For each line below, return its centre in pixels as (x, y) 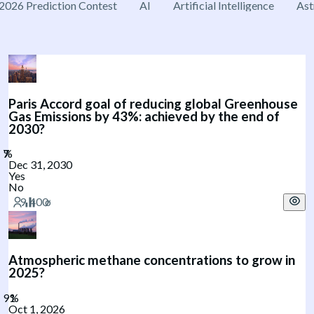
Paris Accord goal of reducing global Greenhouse (153, 103)
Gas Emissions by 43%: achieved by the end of (144, 116)
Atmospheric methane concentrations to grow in (152, 260)
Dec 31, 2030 (40, 165)
